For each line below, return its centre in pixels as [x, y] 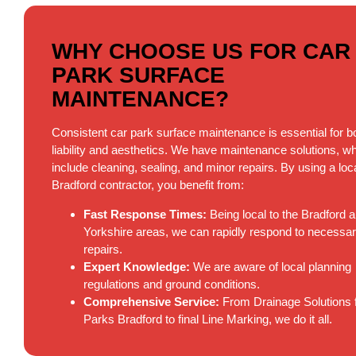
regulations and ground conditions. [172, 284]
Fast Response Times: [145, 214]
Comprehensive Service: [151, 301]
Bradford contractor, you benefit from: [148, 184]
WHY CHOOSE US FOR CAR [201, 51]
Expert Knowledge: [137, 266]
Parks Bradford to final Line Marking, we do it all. [208, 319]
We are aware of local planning [271, 266]
